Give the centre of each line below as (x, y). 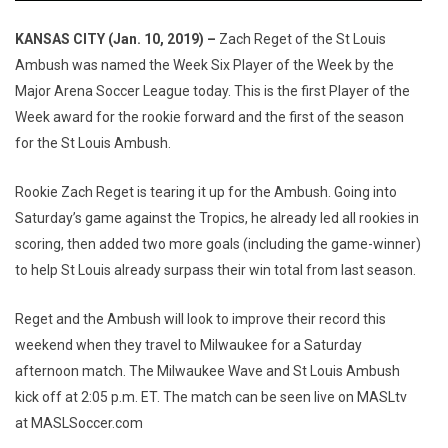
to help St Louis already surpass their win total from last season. (215, 269)
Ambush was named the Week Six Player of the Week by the (204, 64)
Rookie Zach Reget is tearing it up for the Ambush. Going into (206, 191)
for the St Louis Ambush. (93, 142)
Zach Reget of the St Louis (302, 38)
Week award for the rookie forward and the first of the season (209, 116)
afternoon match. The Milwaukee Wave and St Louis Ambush (207, 370)
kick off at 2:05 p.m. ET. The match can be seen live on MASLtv (211, 396)
